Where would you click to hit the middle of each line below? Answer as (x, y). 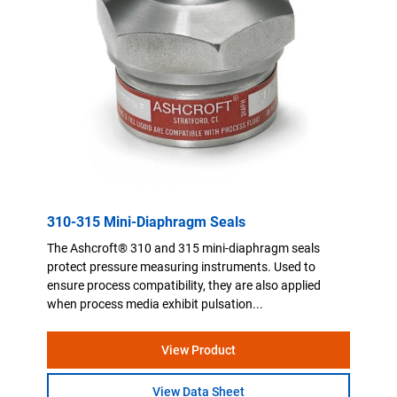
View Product (198, 350)
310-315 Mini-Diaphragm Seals (147, 222)
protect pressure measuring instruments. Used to (182, 266)
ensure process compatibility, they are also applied (184, 285)
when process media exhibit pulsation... (156, 304)
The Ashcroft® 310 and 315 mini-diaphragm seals (184, 248)
